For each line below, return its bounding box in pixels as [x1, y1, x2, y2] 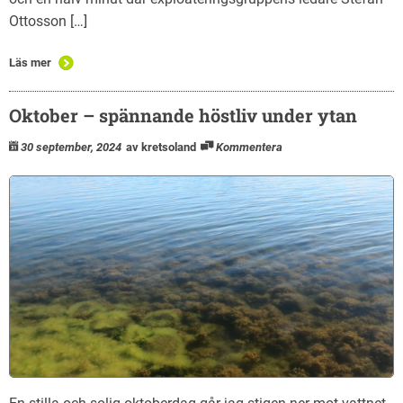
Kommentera [216, 139, 282, 154]
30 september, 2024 [21, 139, 121, 154]
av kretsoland [126, 139, 196, 154]
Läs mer [9, 55, 51, 69]
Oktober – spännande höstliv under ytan [9, 103, 357, 127]
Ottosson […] [9, 12, 87, 30]
